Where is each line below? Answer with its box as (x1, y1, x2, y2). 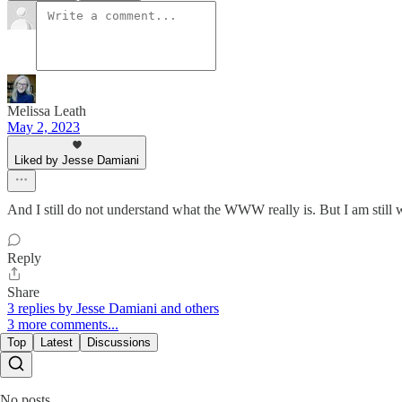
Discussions (87, 335, 151, 349)
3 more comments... (7, 316, 118, 332)
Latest (40, 335, 73, 349)
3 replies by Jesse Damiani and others (7, 300, 219, 316)
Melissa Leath (7, 102, 86, 118)
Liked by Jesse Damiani (14, 153, 139, 167)
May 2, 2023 (7, 118, 80, 135)
